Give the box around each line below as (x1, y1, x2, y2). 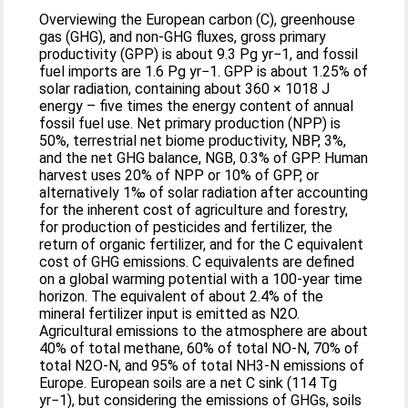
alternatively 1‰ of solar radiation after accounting (39, 183, 369, 201)
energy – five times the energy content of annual (39, 97, 354, 115)
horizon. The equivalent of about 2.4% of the (39, 287, 324, 305)
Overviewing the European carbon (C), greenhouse (39, 10, 356, 28)
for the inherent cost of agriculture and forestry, (39, 200, 349, 219)
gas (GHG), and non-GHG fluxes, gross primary (39, 27, 327, 46)
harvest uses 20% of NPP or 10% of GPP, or (39, 166, 320, 184)
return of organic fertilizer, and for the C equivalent (39, 235, 364, 253)
